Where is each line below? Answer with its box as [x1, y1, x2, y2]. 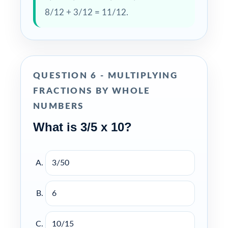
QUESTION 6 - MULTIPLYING [33, 71, 178, 80]
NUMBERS [33, 101, 84, 110]
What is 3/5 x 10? [33, 120, 132, 134]
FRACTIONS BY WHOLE [33, 86, 151, 95]
